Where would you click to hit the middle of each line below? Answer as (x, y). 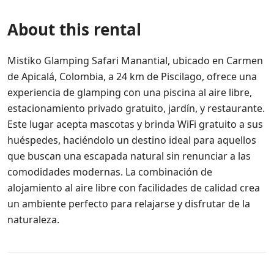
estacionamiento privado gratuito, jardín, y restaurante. (136, 108)
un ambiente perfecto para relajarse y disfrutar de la (129, 204)
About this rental (74, 29)
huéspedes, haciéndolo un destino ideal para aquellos (132, 140)
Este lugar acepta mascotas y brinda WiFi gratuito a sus (135, 124)
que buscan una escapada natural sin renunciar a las (129, 156)
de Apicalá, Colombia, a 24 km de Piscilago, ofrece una (132, 76)
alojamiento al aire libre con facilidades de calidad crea (134, 188)
